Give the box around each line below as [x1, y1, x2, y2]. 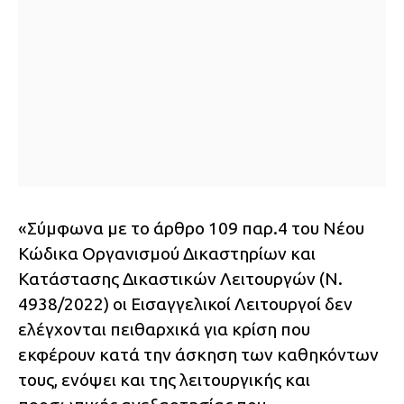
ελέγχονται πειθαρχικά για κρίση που [18, 319, 310, 340]
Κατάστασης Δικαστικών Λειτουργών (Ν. [18, 269, 343, 289]
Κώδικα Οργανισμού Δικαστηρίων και [18, 243, 316, 264]
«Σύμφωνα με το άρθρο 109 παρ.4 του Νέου [18, 218, 364, 239]
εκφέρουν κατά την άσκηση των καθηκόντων [18, 344, 379, 365]
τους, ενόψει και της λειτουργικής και [18, 370, 310, 390]
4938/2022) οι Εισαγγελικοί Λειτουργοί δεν [18, 294, 353, 315]
